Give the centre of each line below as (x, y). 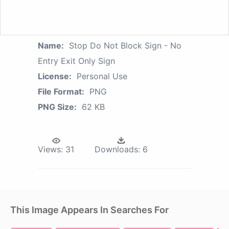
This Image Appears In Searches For (89, 210)
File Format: (61, 92)
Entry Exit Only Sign (76, 61)
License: (55, 76)
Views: (50, 150)
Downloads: (117, 150)
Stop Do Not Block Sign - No (125, 46)
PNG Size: (57, 107)
